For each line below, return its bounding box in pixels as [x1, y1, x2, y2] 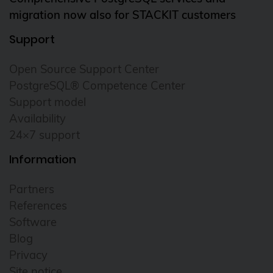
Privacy [9, 247, 48, 262]
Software [9, 214, 57, 229]
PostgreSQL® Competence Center [9, 78, 185, 93]
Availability [9, 111, 66, 126]
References [9, 198, 67, 213]
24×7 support [9, 127, 80, 142]
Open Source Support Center [9, 62, 159, 76]
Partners [9, 182, 54, 196]
